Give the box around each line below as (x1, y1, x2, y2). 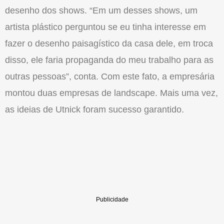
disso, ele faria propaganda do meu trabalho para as (5, 55, 213, 65)
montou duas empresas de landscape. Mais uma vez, (5, 88, 218, 98)
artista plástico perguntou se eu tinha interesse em (5, 22, 206, 32)
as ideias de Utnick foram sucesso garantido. (5, 104, 184, 115)
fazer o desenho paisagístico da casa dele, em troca (5, 38, 213, 49)
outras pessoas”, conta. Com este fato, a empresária (5, 71, 214, 82)
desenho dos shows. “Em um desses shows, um (5, 5, 197, 16)
